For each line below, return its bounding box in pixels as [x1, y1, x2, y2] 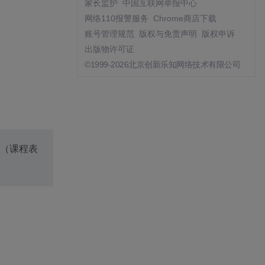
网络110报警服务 [85, 14, 148, 23]
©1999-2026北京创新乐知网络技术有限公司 [85, 60, 240, 69]
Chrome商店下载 [153, 14, 216, 23]
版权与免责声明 [139, 29, 197, 38]
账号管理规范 [85, 29, 134, 38]
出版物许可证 [85, 44, 134, 54]
